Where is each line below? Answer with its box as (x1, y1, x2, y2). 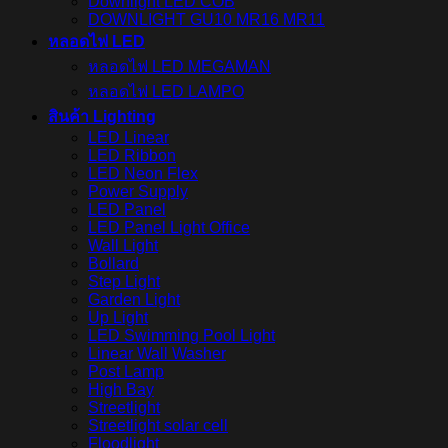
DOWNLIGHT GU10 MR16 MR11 (88, 11, 325, 29)
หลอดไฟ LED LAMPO (88, 83, 244, 101)
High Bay (88, 381, 154, 399)
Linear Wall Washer (88, 345, 226, 363)
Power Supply (88, 183, 188, 201)
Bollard (88, 255, 139, 273)
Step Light (88, 273, 160, 291)
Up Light (88, 309, 148, 327)
